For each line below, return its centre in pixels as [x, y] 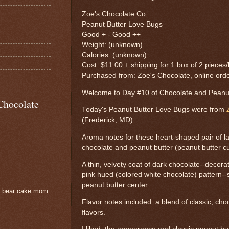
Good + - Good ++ [111, 35]
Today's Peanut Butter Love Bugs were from [154, 110]
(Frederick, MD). [108, 120]
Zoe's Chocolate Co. [116, 14]
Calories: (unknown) [114, 55]
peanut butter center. [116, 185]
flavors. [94, 212]
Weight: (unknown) [112, 45]
